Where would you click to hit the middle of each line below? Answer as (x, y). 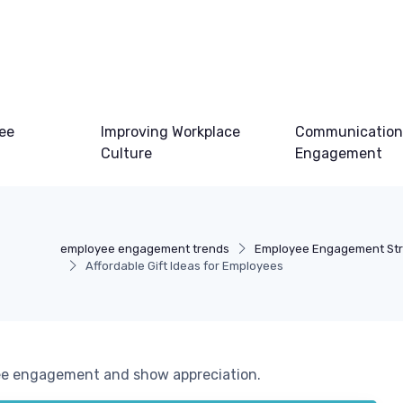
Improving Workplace (170, 132)
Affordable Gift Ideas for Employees (185, 266)
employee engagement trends (145, 249)
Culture (126, 153)
